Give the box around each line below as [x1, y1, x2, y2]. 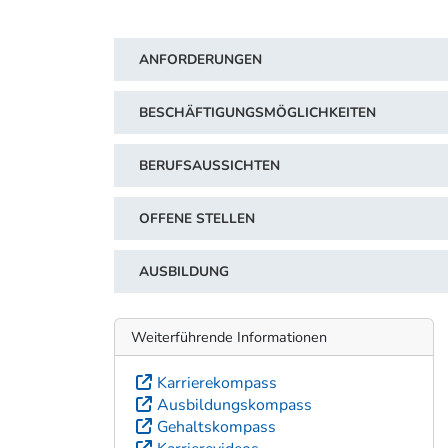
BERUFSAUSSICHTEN [139, 155, 280, 175]
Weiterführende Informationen [131, 326, 327, 347]
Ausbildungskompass [157, 393, 312, 416]
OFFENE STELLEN [139, 208, 255, 228]
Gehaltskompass [157, 415, 276, 438]
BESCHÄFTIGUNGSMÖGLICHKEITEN [139, 102, 376, 122]
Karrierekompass [157, 371, 277, 394]
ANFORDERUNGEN [139, 49, 262, 69]
